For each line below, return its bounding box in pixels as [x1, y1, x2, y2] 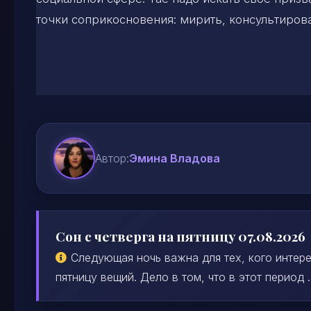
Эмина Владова [129, 151, 220, 166]
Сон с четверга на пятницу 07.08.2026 [56, 227, 305, 246]
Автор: [95, 151, 129, 166]
